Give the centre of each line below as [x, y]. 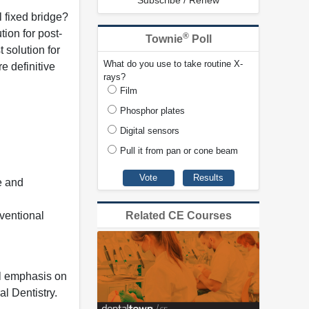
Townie [164, 39]
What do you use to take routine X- [173, 64]
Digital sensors [150, 131]
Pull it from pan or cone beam [179, 151]
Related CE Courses [178, 215]
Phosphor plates [152, 111]
